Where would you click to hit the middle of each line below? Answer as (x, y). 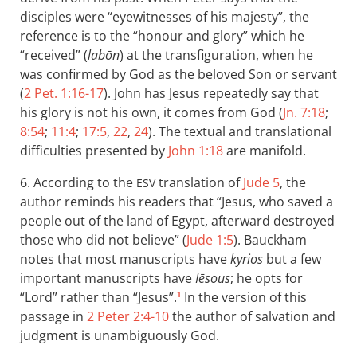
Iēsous (213, 279)
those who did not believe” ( (103, 240)
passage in (53, 317)
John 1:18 (196, 151)
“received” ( (54, 55)
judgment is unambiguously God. (120, 336)
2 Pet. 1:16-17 (64, 94)
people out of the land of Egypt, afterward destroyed (177, 221)
